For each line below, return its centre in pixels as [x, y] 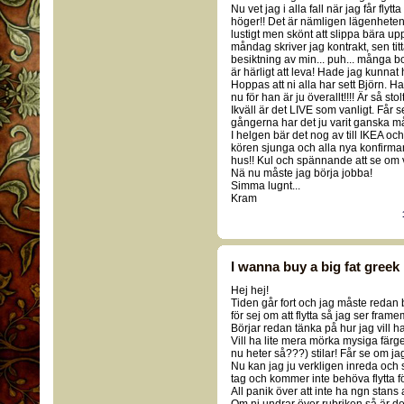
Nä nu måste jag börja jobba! [302, 173]
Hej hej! [250, 290]
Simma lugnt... [266, 186]
